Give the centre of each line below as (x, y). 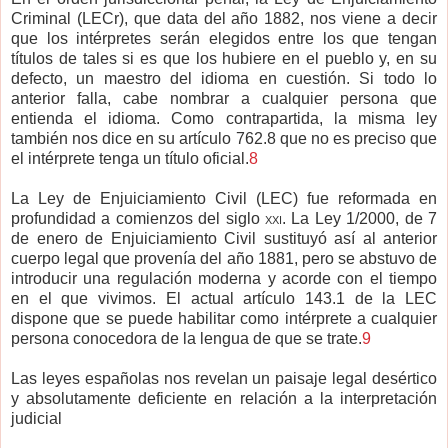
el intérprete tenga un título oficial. (130, 159)
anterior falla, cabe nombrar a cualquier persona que (224, 99)
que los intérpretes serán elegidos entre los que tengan (224, 39)
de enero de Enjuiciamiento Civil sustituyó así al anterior (224, 239)
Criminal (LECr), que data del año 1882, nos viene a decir (224, 19)
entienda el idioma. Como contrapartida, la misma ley (224, 119)
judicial (36, 419)
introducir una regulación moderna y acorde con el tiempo (224, 279)
